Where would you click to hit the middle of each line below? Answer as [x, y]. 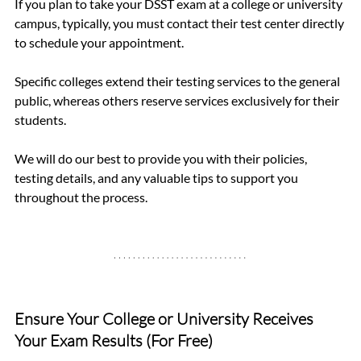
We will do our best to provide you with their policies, [162, 158]
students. [40, 119]
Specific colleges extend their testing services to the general [178, 81]
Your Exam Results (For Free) [114, 340]
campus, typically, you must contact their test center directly [180, 23]
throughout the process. [81, 197]
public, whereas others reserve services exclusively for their [178, 100]
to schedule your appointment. [99, 42]
